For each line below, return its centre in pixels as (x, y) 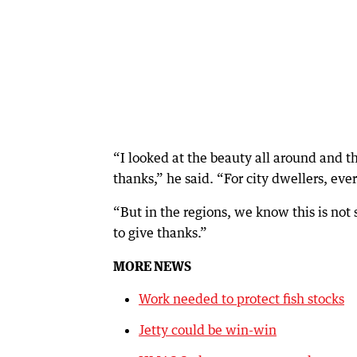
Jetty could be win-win (208, 330)
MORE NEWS (152, 267)
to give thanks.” (160, 233)
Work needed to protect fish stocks (241, 299)
